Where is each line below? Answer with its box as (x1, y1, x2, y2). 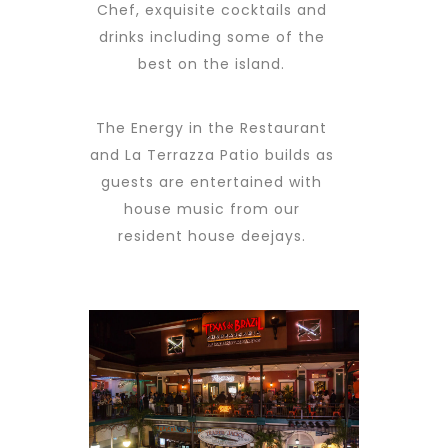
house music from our (123, 198, 300, 219)
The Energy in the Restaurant (96, 117, 327, 138)
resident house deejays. (117, 225, 306, 246)
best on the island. (138, 53, 285, 74)
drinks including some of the (98, 26, 325, 47)
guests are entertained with (101, 171, 322, 192)
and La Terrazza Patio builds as (89, 144, 334, 165)
